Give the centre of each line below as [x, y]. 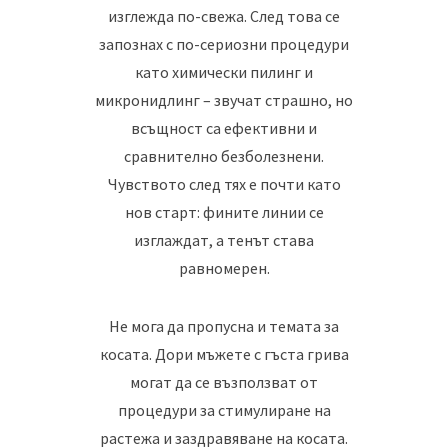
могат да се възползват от [224, 381]
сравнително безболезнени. [224, 155]
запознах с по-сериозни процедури [224, 43]
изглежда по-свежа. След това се [224, 15]
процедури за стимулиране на [224, 409]
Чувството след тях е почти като [224, 183]
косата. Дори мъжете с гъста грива [224, 353]
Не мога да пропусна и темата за [224, 325]
